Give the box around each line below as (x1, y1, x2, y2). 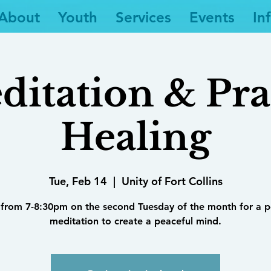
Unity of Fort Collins (121, 174, 223, 188)
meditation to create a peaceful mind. (50, 215, 221, 227)
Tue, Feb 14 (48, 174, 107, 188)
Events (189, 8, 235, 26)
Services (116, 8, 171, 26)
